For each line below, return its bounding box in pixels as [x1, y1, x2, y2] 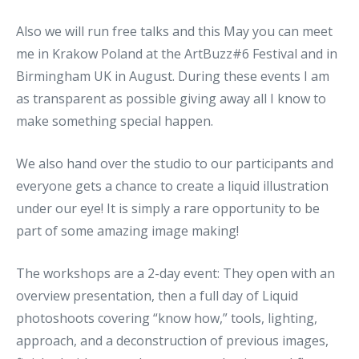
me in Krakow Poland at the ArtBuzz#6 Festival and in [16, 44, 337, 63]
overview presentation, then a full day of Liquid [16, 286, 298, 305]
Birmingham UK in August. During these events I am [16, 67, 329, 85]
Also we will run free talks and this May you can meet [16, 22, 333, 40]
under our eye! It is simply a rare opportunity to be [16, 199, 320, 217]
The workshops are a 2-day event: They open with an [16, 264, 335, 282]
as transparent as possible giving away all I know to [16, 89, 326, 107]
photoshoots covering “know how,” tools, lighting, [16, 309, 317, 327]
